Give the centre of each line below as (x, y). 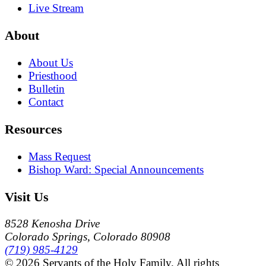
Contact (46, 102)
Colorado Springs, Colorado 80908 (88, 237)
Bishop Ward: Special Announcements (116, 169)
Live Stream (56, 8)
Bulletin (47, 88)
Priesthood (53, 75)
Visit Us (27, 197)
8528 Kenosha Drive (52, 224)
